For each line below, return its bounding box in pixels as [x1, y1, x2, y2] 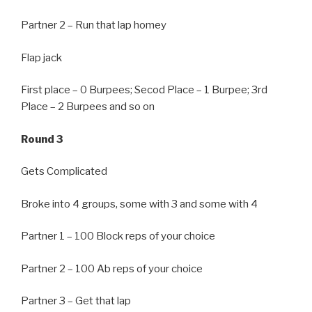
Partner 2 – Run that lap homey [21, 19, 166, 32]
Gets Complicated [21, 165, 107, 178]
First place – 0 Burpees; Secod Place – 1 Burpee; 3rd [21, 84, 267, 97]
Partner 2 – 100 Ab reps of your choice [21, 262, 203, 275]
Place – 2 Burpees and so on [21, 100, 155, 114]
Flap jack [21, 51, 62, 64]
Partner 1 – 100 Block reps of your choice [21, 230, 215, 243]
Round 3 [21, 132, 63, 146]
